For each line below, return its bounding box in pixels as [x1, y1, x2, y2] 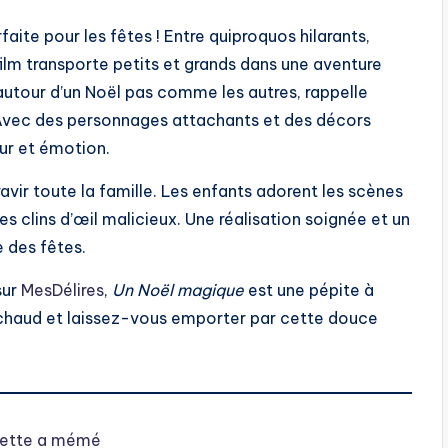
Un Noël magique [112, 280, 244, 300]
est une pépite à [244, 280, 374, 300]
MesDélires [21, 280, 104, 300]
